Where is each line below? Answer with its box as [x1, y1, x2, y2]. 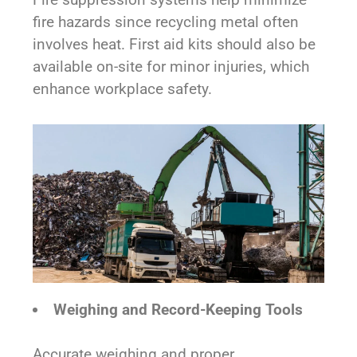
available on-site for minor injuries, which [33, 57, 310, 76]
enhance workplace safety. [33, 80, 213, 98]
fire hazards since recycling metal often [33, 13, 300, 31]
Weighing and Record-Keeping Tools [53, 300, 304, 319]
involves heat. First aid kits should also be [33, 35, 316, 53]
